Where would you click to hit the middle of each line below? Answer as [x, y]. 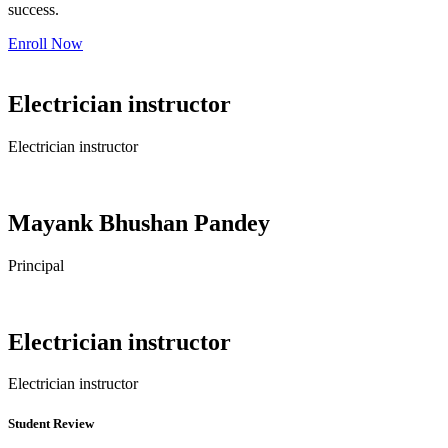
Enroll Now [45, 43]
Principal [36, 265]
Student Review [51, 423]
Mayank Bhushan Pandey [139, 222]
